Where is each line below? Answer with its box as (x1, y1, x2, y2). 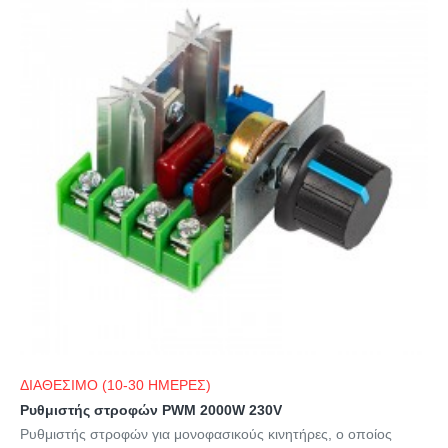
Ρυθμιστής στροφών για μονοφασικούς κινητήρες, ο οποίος (20, 426, 392, 442)
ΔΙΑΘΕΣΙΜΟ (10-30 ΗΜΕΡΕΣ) (20, 377, 211, 393)
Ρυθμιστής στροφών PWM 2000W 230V (20, 402, 282, 418)
